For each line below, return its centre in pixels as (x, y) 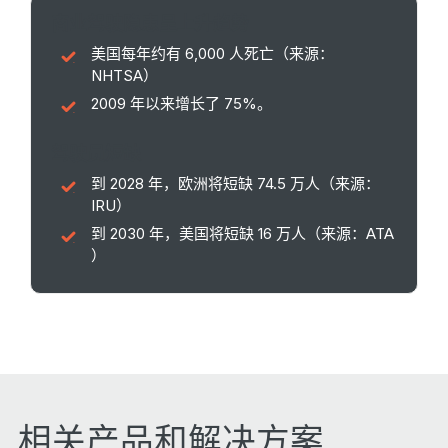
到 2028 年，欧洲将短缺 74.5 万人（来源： (235, 184)
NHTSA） (124, 76)
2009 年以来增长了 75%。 (181, 104)
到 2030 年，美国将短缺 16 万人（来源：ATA (242, 234)
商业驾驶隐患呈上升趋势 (150, 24)
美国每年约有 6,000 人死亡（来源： (212, 54)
